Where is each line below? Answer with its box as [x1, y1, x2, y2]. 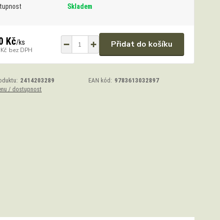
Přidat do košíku [110, 39, 172, 50]
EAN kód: [88, 77, 112, 84]
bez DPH [8, 46, 32, 54]
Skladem [67, 2, 92, 10]
